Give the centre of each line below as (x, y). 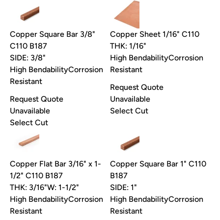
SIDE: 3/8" (28, 58)
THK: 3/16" (28, 188)
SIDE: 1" (124, 188)
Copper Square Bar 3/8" (53, 34)
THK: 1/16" (128, 46)
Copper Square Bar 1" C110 (158, 164)
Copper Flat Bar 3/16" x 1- (55, 164)
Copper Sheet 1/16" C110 (155, 34)
